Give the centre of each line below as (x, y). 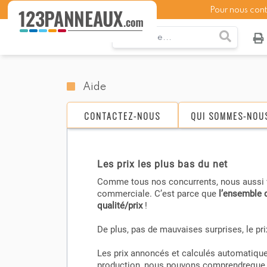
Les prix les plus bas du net (162, 164)
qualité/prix (120, 206)
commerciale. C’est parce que (158, 194)
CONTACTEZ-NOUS (122, 116)
